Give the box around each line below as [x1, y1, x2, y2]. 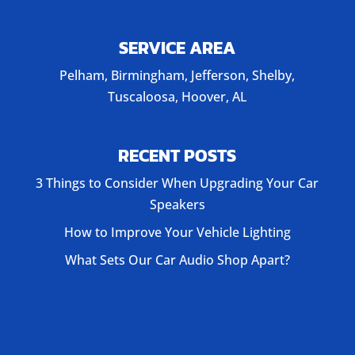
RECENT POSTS [118, 143, 237, 170]
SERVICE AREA [119, 35, 236, 62]
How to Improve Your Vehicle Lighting [63, 223, 291, 242]
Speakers [149, 196, 205, 214]
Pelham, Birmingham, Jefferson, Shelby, [59, 67, 296, 85]
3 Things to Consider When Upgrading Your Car [36, 174, 319, 193]
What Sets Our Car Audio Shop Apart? [64, 251, 290, 269]
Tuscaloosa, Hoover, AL [107, 88, 247, 106]
